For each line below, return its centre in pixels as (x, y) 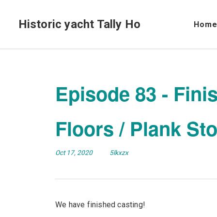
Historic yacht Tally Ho (79, 24)
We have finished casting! (100, 205)
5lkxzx (119, 153)
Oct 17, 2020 (75, 153)
